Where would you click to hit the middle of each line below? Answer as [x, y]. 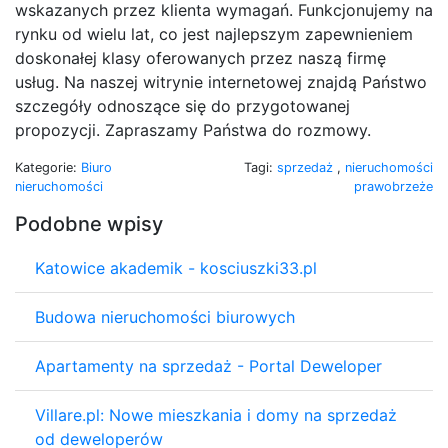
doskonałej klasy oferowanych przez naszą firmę [200, 57]
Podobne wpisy [89, 223]
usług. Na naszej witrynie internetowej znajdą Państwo [221, 81]
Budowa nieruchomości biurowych [165, 316]
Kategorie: [48, 167]
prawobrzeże [393, 186]
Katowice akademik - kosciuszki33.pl [176, 267]
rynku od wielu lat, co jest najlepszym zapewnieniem [214, 33]
